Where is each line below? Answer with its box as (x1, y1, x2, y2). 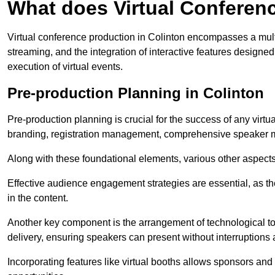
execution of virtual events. (7, 61, 123, 72)
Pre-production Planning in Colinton (7, 85, 264, 102)
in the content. (7, 193, 68, 204)
